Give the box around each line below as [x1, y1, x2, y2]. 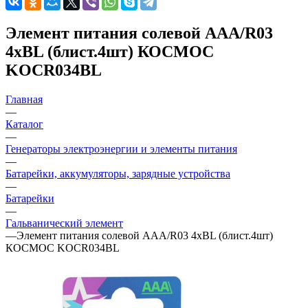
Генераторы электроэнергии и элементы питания [5, 142, 237, 155]
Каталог [5, 118, 43, 130]
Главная [5, 93, 43, 105]
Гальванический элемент [5, 217, 123, 229]
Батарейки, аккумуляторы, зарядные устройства [5, 167, 230, 179]
